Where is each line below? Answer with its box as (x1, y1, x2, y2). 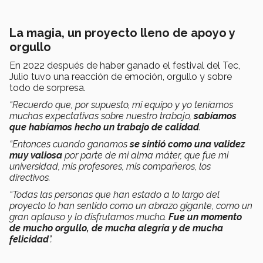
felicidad (9, 234, 49, 245)
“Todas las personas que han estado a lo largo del (9, 189, 220, 201)
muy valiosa (9, 150, 62, 161)
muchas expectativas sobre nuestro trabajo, (9, 110, 194, 122)
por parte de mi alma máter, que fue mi (62, 150, 228, 161)
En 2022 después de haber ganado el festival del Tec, (9, 60, 240, 72)
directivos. (9, 172, 50, 184)
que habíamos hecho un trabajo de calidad (9, 122, 199, 133)
